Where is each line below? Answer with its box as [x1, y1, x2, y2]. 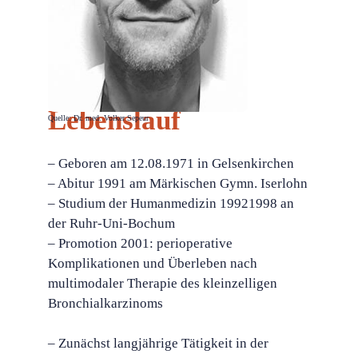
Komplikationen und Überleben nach [48, 255, 257, 271]
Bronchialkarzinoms [48, 295, 166, 311]
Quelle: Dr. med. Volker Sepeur [48, 113, 149, 122]
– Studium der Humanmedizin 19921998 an [48, 195, 294, 211]
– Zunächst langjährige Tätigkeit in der [48, 336, 268, 351]
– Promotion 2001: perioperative [48, 235, 233, 251]
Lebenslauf [48, 104, 181, 136]
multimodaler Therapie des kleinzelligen [48, 275, 277, 291]
